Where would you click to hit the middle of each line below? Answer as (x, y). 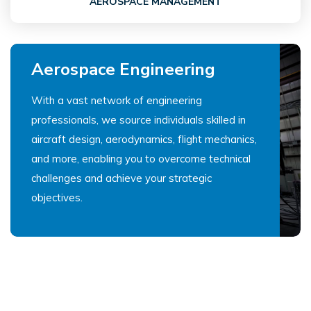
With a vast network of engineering (117, 101)
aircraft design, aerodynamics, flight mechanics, (144, 140)
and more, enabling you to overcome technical (141, 159)
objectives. (57, 198)
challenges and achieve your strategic (121, 178)
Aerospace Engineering (123, 70)
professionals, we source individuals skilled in (138, 120)
